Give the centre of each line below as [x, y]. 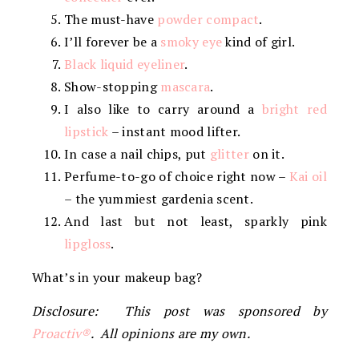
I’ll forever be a [113, 42]
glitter [229, 154]
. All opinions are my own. [170, 334]
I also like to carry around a [163, 109]
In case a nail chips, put [137, 154]
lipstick [87, 132]
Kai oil [308, 177]
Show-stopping [113, 87]
